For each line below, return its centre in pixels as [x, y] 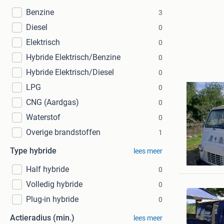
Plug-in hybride [52, 199]
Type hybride [33, 151]
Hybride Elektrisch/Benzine [73, 57]
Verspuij [207, 150]
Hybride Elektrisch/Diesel [70, 72]
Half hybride [47, 169]
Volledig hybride [54, 184]
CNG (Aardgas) [52, 102]
